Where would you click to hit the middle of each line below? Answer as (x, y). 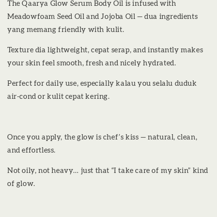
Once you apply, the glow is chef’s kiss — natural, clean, (102, 137)
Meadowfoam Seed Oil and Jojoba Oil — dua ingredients (103, 16)
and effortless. (31, 150)
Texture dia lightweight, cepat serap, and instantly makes (105, 50)
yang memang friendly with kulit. (66, 30)
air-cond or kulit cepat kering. (59, 96)
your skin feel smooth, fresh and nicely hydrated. (92, 63)
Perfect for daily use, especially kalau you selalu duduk (102, 83)
